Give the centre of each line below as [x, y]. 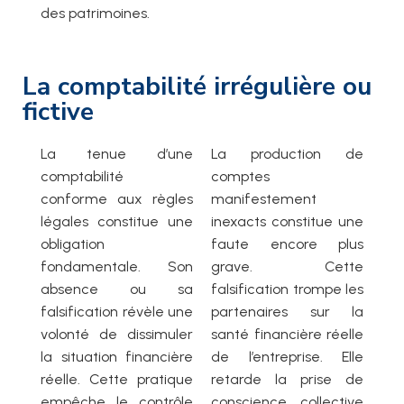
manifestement [264, 199]
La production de [287, 154]
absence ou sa [117, 289]
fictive [58, 112]
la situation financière [117, 357]
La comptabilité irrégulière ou [197, 87]
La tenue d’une [117, 154]
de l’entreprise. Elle [287, 357]
